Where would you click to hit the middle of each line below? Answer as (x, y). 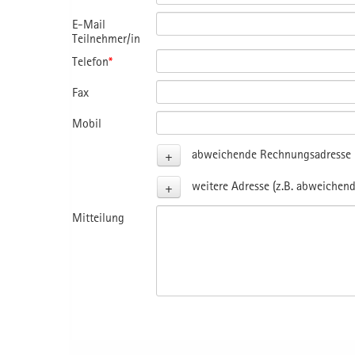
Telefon (90, 61)
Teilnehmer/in (106, 38)
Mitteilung (98, 217)
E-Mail (89, 23)
